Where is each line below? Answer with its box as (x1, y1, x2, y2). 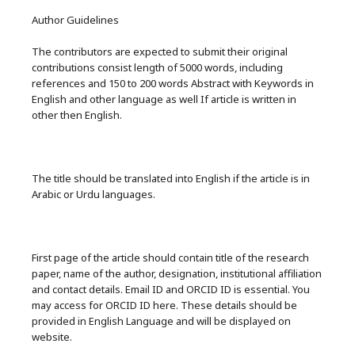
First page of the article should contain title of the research (32, 250, 309, 265)
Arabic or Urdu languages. (32, 187, 155, 201)
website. (32, 330, 72, 344)
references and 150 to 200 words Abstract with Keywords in (32, 76, 314, 90)
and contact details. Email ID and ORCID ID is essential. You (32, 282, 310, 296)
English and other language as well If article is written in (32, 92, 296, 106)
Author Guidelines (32, 13, 119, 27)
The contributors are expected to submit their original (32, 44, 288, 59)
